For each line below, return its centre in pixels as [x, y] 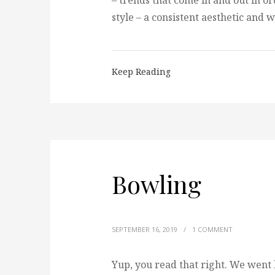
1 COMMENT [212, 229]
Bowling [157, 184]
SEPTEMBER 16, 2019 [145, 229]
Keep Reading [141, 72]
